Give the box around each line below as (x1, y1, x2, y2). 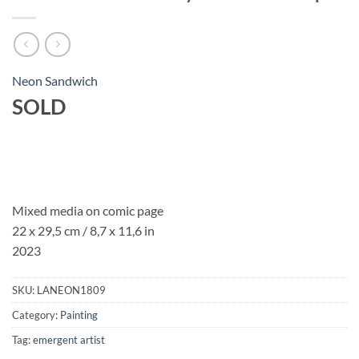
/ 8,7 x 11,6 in (80, 222, 155, 238)
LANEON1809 (37, 283, 106, 296)
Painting (60, 308, 98, 321)
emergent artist (33, 333, 105, 346)
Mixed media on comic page (12, 202, 163, 218)
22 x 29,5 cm (12, 222, 80, 238)
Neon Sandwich (12, 72, 98, 88)
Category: (12, 308, 60, 321)
